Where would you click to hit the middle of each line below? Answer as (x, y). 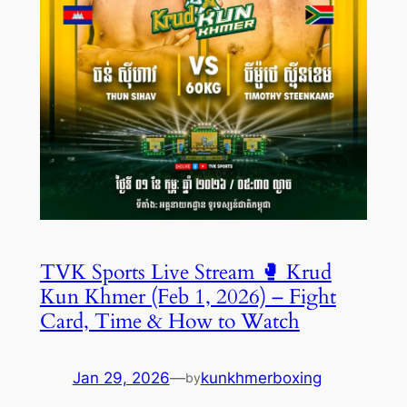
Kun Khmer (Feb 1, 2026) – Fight (188, 296)
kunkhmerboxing (261, 377)
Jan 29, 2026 (121, 377)
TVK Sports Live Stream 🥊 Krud (185, 272)
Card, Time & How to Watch (169, 321)
